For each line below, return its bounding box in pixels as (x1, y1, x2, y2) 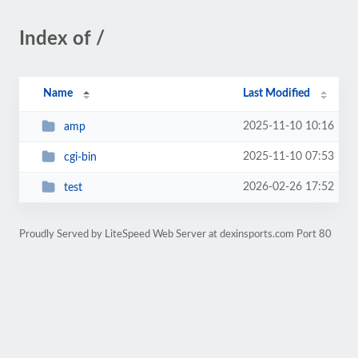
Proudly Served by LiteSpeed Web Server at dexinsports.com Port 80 (19, 229, 332, 239)
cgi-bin (63, 151, 97, 163)
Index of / (19, 30, 105, 49)
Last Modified (243, 88, 311, 99)
